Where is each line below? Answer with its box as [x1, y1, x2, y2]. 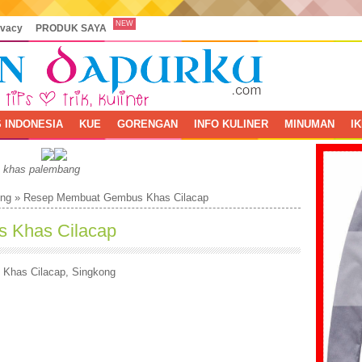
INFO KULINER [193, 118, 268, 130]
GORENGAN [116, 118, 178, 130]
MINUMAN [284, 118, 335, 130]
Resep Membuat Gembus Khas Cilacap [23, 192, 208, 204]
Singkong [71, 265, 116, 278]
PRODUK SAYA [35, 23, 107, 33]
